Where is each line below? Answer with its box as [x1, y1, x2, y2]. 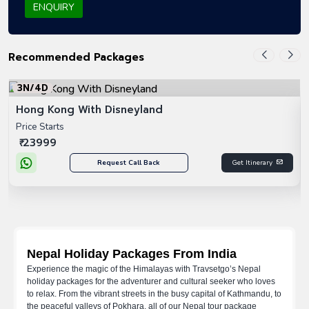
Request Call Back [97, 157, 161, 168]
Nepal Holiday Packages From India [27, 246, 240, 261]
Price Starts [16, 121, 64, 133]
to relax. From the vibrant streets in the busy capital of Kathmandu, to [27, 288, 281, 299]
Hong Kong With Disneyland [16, 102, 163, 117]
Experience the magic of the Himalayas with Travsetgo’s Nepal [27, 263, 261, 274]
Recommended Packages [8, 49, 144, 65]
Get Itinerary [231, 158, 272, 168]
